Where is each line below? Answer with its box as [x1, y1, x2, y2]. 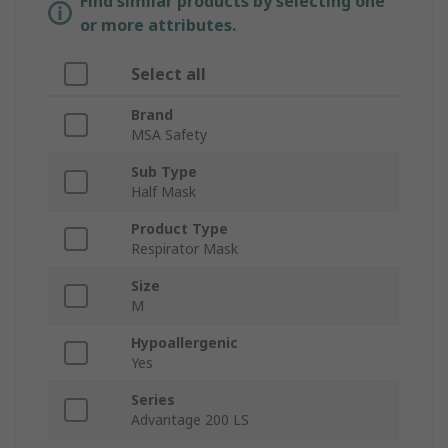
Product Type [131, 219, 228, 239]
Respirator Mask [131, 239, 238, 259]
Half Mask [131, 182, 196, 202]
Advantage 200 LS [131, 410, 249, 430]
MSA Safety [131, 125, 207, 145]
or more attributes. [80, 14, 236, 37]
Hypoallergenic [131, 333, 238, 353]
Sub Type [131, 162, 197, 182]
